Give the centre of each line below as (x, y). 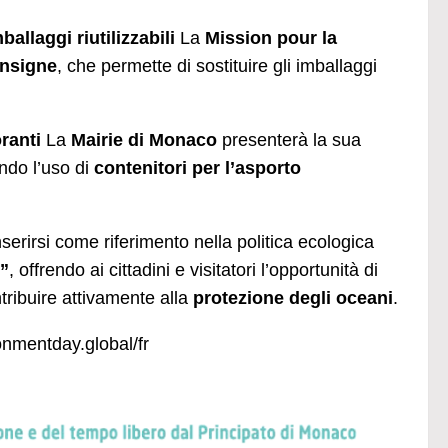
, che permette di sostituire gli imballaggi (217, 65)
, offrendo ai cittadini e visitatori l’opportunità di (193, 269)
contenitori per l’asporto (197, 167)
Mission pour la (271, 37)
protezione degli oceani (293, 297)
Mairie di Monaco (144, 139)
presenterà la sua (289, 139)
